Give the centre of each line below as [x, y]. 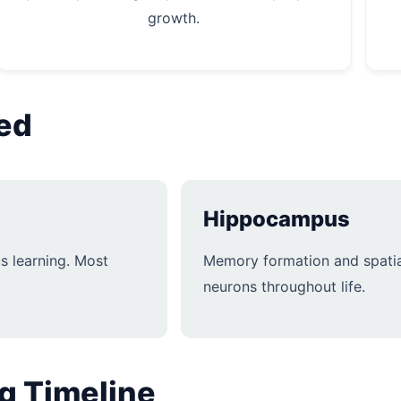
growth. [174, 18]
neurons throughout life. [285, 286]
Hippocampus [277, 219]
